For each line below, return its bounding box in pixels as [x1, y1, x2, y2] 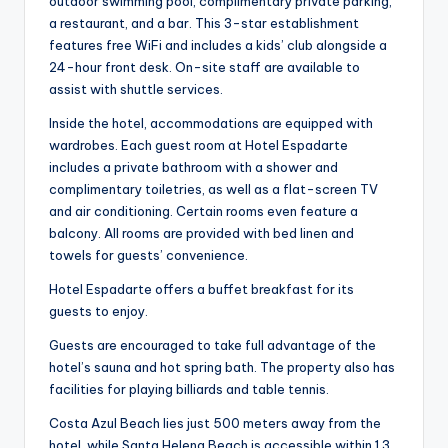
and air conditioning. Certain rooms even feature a [49, 203, 358, 220]
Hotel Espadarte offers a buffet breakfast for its [49, 281, 354, 298]
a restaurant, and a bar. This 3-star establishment [49, 15, 359, 32]
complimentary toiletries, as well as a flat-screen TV [49, 181, 378, 198]
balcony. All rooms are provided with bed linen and [49, 225, 354, 242]
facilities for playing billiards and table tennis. [49, 381, 329, 398]
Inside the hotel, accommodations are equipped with [49, 115, 373, 132]
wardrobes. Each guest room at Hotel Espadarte [49, 137, 348, 154]
